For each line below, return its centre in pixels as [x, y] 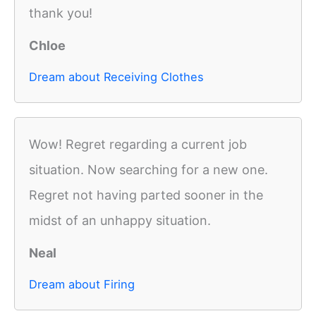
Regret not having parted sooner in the [146, 195]
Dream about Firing [82, 285]
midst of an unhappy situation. [120, 221]
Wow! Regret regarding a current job [138, 145]
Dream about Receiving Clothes [116, 77]
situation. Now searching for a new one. [148, 170]
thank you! [61, 13]
